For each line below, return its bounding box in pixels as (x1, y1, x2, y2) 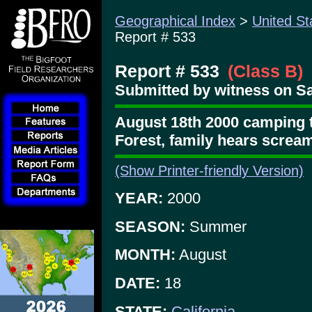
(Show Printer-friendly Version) (115, 163, 304, 179)
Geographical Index (115, 13, 235, 29)
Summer (185, 217, 247, 235)
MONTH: (115, 246, 175, 264)
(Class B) (228, 61, 303, 81)
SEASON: (115, 217, 185, 235)
